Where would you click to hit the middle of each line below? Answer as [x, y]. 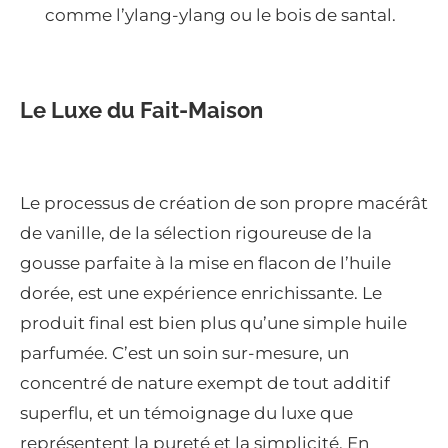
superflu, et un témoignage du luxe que [186, 413]
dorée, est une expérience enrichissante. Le [201, 293]
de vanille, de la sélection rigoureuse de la [196, 233]
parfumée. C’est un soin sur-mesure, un [184, 353]
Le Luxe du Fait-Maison [141, 110]
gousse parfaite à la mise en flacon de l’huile [205, 263]
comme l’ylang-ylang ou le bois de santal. [220, 15]
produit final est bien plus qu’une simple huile [213, 323]
